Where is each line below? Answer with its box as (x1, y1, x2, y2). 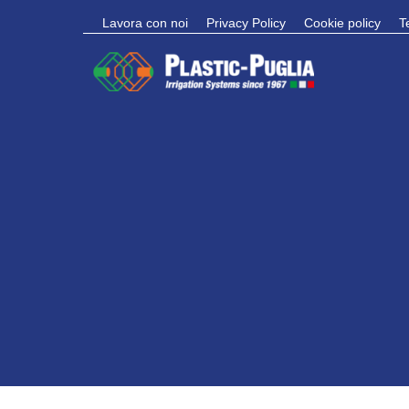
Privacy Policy (206, 16, 286, 30)
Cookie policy (304, 16, 381, 30)
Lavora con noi (102, 16, 188, 30)
